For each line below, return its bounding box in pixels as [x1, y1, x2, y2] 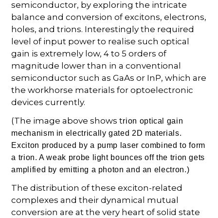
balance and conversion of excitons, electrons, [11, 12, 207, 22]
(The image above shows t [11, 115, 123, 126]
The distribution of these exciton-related [11, 182, 183, 193]
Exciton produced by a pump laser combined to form [11, 141, 205, 149]
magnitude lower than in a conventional [11, 60, 182, 71]
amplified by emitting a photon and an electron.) [11, 165, 190, 174]
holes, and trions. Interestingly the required [11, 24, 195, 34]
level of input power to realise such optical [11, 36, 190, 46]
